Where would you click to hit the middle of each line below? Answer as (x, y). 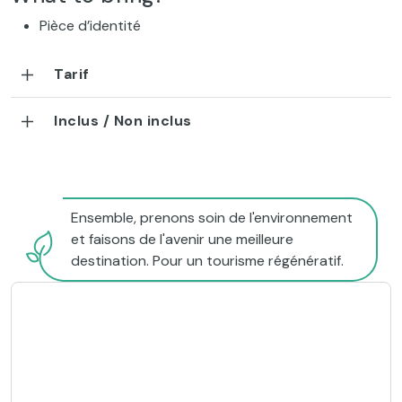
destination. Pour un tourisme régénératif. (207, 261)
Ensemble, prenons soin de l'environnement (212, 218)
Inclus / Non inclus (123, 121)
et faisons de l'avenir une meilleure (182, 240)
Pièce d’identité (90, 26)
